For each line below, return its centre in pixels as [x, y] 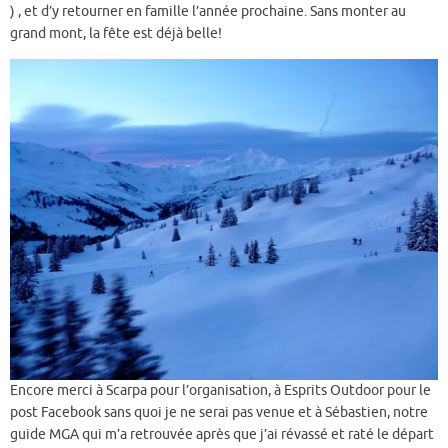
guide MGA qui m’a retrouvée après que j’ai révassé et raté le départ [222, 434]
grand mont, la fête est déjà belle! [116, 34]
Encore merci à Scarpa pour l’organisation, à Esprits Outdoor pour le [220, 390]
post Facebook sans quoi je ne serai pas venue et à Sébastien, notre [219, 412]
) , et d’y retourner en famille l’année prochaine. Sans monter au [208, 12]
